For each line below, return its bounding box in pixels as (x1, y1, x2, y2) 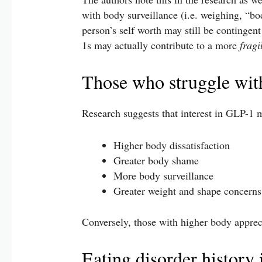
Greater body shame (113, 153, 199, 167)
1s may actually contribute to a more (82, 38, 240, 53)
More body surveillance (113, 168, 214, 182)
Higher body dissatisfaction (113, 137, 230, 152)
